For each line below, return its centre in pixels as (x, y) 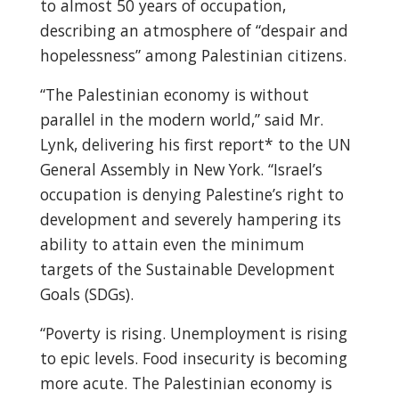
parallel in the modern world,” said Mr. (181, 119)
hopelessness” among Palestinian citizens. (195, 55)
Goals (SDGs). (89, 294)
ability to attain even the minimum (172, 244)
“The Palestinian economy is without (174, 94)
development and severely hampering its (190, 219)
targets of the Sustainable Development (187, 269)
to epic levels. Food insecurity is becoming (193, 358)
